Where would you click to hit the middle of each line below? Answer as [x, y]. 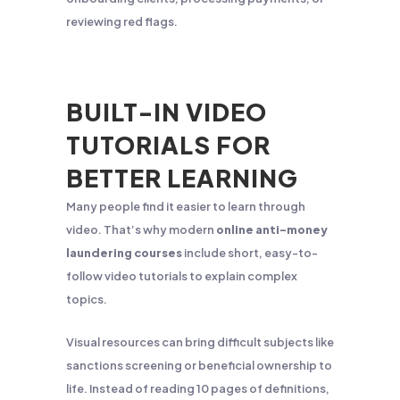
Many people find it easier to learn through [186, 206]
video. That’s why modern [141, 229]
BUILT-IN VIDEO [167, 112]
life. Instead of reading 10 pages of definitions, [198, 388]
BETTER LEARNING [182, 178]
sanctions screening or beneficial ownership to [199, 365]
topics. [87, 299]
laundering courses [124, 253]
